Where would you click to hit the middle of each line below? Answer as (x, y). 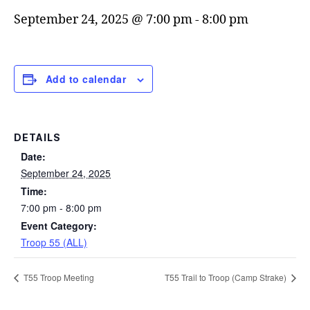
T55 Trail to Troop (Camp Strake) (227, 277)
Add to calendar (86, 79)
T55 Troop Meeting (58, 277)
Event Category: (59, 225)
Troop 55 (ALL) (54, 242)
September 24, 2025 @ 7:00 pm (103, 19)
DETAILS (37, 137)
